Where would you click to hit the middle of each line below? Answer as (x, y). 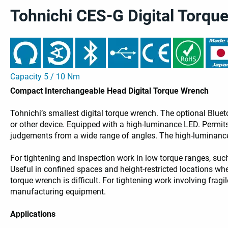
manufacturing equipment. (58, 192)
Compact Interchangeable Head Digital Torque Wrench (110, 91)
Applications (33, 214)
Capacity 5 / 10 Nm (45, 77)
